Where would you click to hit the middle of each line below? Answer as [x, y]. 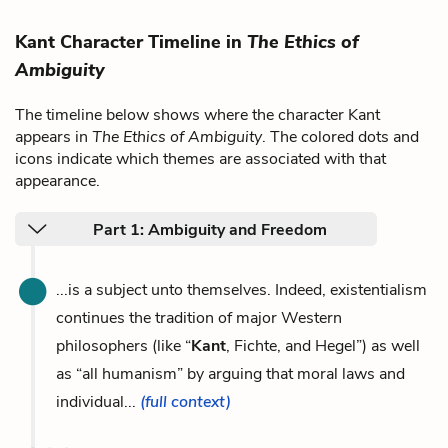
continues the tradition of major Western [199, 317]
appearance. [57, 180]
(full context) [185, 401]
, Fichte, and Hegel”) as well [323, 345]
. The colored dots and [340, 136]
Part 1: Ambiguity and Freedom [210, 229]
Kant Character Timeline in [131, 41]
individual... [98, 401]
